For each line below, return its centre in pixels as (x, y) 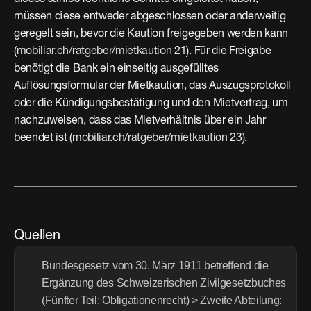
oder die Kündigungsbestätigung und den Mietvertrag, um (151, 103)
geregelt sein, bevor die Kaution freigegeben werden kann (151, 34)
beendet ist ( (43, 138)
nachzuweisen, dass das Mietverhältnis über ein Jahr (140, 121)
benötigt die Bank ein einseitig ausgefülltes (116, 69)
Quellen (37, 236)
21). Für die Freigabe (221, 51)
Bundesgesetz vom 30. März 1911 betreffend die (155, 266)
